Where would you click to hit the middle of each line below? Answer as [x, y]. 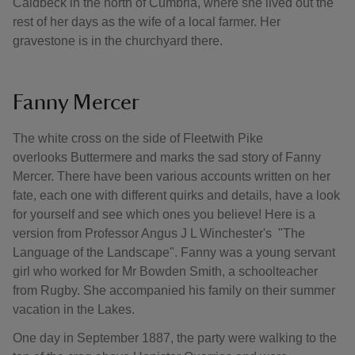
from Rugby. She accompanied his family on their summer [174, 290]
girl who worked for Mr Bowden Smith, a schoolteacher [165, 271]
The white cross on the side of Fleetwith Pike [138, 138]
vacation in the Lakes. [77, 309]
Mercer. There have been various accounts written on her [172, 176]
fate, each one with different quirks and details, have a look [176, 195]
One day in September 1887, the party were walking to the [175, 338]
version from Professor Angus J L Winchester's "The [159, 233]
